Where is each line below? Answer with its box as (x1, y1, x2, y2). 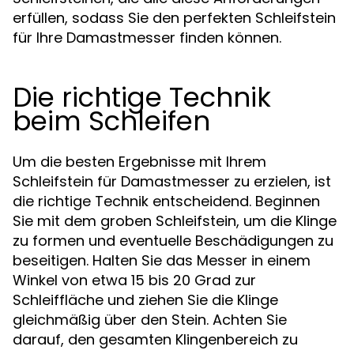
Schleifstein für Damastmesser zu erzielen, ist (13, 171, 331, 191)
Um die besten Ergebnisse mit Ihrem (13, 151, 266, 171)
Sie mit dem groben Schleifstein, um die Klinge (13, 210, 337, 231)
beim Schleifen (13, 101, 210, 140)
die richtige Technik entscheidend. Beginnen (13, 190, 320, 211)
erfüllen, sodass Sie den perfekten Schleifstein (13, 7, 336, 28)
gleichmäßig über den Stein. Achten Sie (13, 309, 287, 330)
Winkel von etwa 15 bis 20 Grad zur (13, 269, 256, 290)
